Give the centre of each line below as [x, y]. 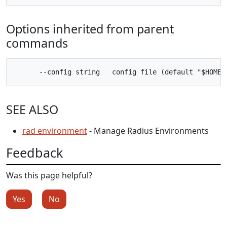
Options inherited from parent [90, 29]
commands [37, 43]
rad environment [55, 130]
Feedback [34, 152]
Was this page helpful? [49, 175]
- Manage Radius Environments [148, 130]
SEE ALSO [32, 109]
